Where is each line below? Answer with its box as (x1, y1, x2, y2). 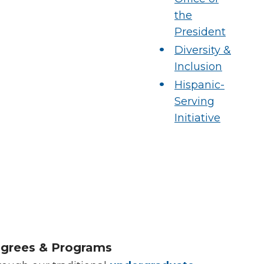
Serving (174, 95, 214, 108)
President (174, 25, 226, 38)
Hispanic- (174, 78, 225, 91)
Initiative (174, 111, 220, 124)
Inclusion (174, 60, 222, 73)
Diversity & (174, 44, 231, 57)
